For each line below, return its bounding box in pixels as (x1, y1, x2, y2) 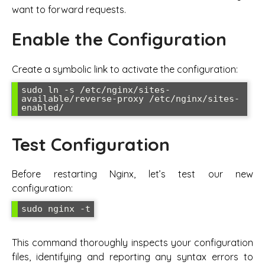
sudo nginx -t (21, 203, 91, 215)
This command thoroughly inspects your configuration (12, 236, 253, 248)
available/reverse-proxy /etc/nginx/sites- (21, 93, 240, 104)
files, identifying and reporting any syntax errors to (12, 250, 253, 263)
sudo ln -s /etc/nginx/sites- (21, 84, 170, 95)
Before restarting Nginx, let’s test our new (12, 168, 253, 180)
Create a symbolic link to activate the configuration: (12, 63, 238, 75)
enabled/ (21, 102, 64, 113)
